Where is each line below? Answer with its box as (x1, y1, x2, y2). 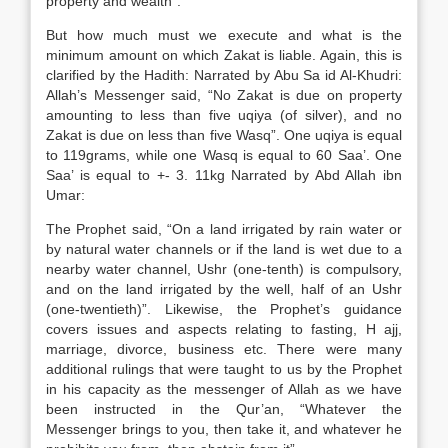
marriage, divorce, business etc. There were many (46, 341, 402, 357)
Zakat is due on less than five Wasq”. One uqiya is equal (46, 127, 402, 143)
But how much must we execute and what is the (46, 27, 402, 43)
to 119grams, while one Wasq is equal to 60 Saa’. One (46, 147, 402, 163)
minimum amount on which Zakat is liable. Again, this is (46, 47, 402, 63)
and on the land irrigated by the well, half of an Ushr (46, 281, 402, 297)
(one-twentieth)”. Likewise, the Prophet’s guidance (46, 301, 402, 317)
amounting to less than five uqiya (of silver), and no (46, 107, 402, 123)
